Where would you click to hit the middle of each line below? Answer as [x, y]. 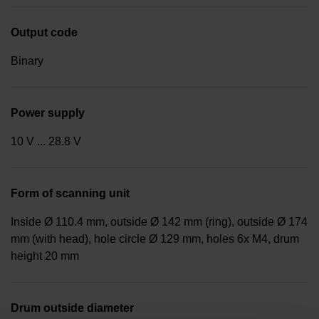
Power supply [48, 113]
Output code [44, 33]
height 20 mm [45, 256]
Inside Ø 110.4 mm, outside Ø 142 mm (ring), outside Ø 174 [159, 222]
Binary [27, 61]
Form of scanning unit [70, 194]
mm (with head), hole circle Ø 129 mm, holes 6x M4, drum [155, 239]
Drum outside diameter [72, 308]
